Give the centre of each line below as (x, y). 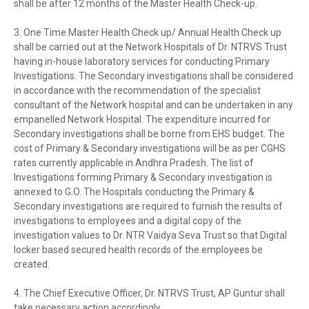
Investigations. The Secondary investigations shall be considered (153, 76)
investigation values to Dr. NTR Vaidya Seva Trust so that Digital (150, 236)
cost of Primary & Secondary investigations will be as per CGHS (150, 149)
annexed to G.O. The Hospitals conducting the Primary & (134, 192)
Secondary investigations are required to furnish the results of (148, 207)
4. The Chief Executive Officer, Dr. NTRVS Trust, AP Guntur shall (149, 293)
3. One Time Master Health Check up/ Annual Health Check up (148, 33)
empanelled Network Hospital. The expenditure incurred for (142, 120)
